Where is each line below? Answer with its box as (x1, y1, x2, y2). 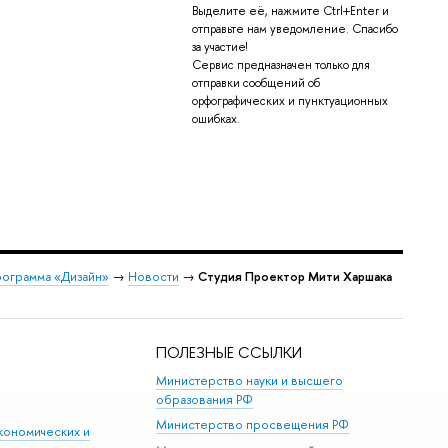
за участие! (191, 39, 247, 56)
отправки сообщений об (191, 75, 320, 92)
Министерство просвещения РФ (156, 416, 350, 434)
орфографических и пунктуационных (191, 93, 388, 110)
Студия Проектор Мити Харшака (197, 267, 392, 285)
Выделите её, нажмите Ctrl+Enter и (191, 3, 389, 20)
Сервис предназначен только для (191, 57, 370, 74)
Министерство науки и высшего (156, 371, 344, 389)
